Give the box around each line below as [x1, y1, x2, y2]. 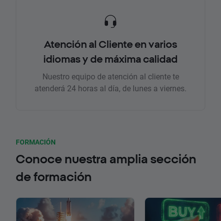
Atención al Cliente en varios [44, 38, 177, 50]
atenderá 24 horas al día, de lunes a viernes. [35, 83, 186, 94]
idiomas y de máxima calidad [43, 53, 178, 65]
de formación [16, 170, 92, 184]
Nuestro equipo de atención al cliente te [42, 71, 179, 82]
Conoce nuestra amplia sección [16, 152, 196, 166]
